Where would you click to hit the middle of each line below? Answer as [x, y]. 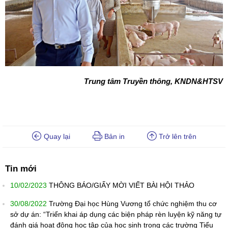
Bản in [113, 137]
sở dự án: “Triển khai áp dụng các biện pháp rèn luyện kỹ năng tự [116, 215]
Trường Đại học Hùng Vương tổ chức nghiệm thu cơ [133, 204]
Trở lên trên [176, 137]
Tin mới [21, 169]
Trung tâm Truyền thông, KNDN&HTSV [153, 81]
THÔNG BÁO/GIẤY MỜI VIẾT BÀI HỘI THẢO [122, 186]
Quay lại [56, 137]
